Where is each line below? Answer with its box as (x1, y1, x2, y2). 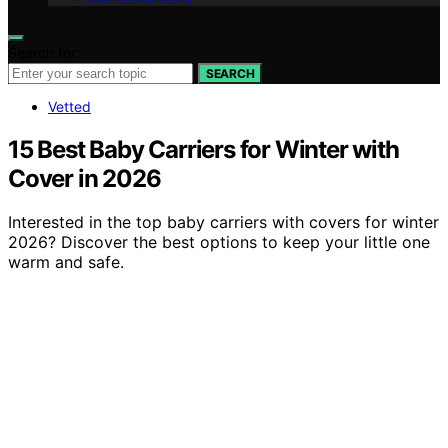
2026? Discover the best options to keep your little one (8, 232, 430, 253)
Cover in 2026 (8, 163, 161, 193)
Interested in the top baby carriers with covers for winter (8, 212, 439, 233)
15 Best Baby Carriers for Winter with (8, 134, 399, 164)
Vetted (48, 97, 91, 115)
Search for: (8, 43, 80, 61)
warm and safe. (8, 252, 124, 273)
